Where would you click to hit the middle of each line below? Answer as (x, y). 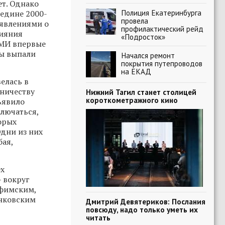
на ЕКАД (136, 71)
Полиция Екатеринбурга (161, 13)
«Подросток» (143, 37)
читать (98, 217)
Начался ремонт (148, 55)
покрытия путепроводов (162, 63)
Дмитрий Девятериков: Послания (146, 201)
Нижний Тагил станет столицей (141, 92)
